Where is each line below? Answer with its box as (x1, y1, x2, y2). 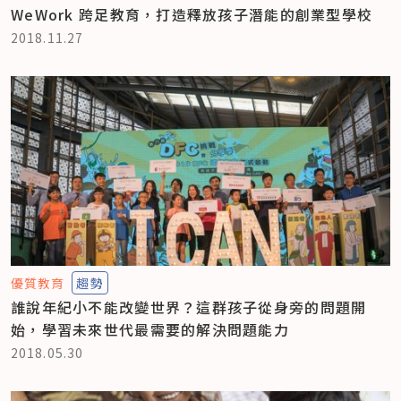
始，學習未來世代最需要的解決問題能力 (11, 318, 290, 340)
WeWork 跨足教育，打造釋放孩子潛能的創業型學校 (11, 3, 373, 25)
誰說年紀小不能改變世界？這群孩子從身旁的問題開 (11, 295, 367, 318)
